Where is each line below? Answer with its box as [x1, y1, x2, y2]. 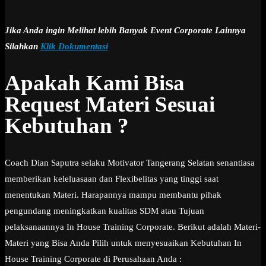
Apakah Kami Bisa [5, 71, 185, 96]
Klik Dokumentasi [40, 41, 108, 51]
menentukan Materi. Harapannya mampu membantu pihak [5, 189, 221, 199]
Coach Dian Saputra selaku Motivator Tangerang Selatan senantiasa [5, 157, 255, 167]
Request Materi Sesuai [5, 92, 215, 117]
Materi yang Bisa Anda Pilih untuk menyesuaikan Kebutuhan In [5, 237, 242, 248]
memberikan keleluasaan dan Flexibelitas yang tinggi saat [5, 173, 218, 183]
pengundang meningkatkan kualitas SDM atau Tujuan [5, 205, 204, 216]
